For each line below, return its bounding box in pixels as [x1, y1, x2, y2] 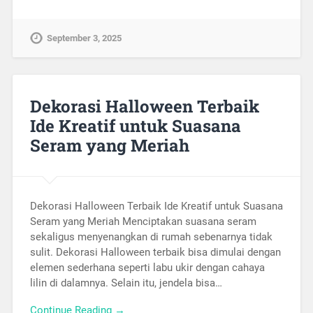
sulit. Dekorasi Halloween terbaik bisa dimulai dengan [29, 246, 281, 259]
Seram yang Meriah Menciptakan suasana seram [29, 215, 256, 228]
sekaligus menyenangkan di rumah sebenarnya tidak [29, 231, 272, 244]
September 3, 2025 [46, 32, 122, 43]
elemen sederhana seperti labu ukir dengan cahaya [29, 261, 265, 275]
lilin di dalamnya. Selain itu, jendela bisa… [29, 277, 222, 290]
